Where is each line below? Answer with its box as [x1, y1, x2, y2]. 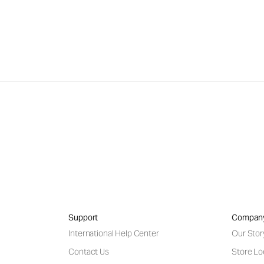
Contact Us [68, 246, 109, 257]
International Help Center [68, 227, 159, 239]
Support [68, 212, 98, 223]
